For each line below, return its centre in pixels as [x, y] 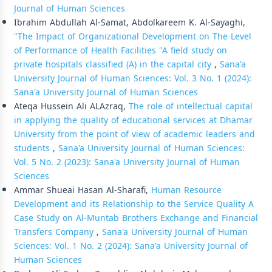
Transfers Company [55, 232]
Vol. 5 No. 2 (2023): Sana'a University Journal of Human [127, 162]
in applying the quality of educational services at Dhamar [133, 120]
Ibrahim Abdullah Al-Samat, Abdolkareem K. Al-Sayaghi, [130, 22]
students [33, 148]
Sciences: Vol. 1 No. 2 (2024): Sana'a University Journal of [131, 246]
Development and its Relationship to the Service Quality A [134, 204]
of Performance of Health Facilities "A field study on [121, 50]
